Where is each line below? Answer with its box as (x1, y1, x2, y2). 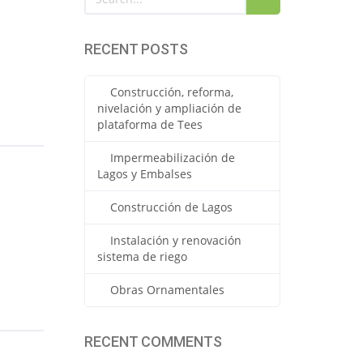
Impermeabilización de (109, 150, 235, 165)
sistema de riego (96, 249, 187, 264)
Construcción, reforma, (109, 84, 233, 100)
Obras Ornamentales (109, 282, 224, 297)
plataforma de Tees (96, 117, 203, 132)
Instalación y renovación (109, 233, 241, 248)
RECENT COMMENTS (83, 333, 222, 350)
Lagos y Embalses (96, 166, 192, 181)
